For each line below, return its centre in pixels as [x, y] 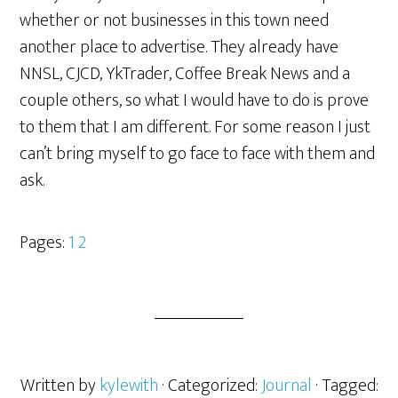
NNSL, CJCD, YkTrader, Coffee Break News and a [185, 74]
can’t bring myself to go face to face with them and [198, 154]
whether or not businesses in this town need [175, 20]
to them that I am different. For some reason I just [195, 127]
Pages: [44, 243]
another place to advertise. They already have [179, 47]
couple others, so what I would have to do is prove [195, 100]
